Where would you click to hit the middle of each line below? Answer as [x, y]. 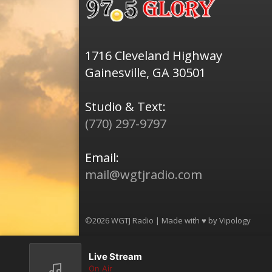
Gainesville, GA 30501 [145, 73]
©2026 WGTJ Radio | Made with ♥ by [152, 221]
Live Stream [115, 257]
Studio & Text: [125, 107]
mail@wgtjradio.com [144, 175]
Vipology [235, 221]
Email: [102, 158]
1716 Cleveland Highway [154, 56]
